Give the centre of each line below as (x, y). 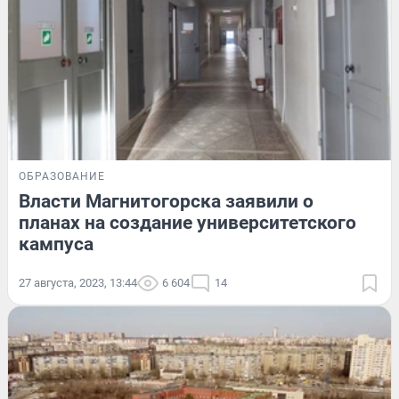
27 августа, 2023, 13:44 (78, 282)
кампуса (56, 244)
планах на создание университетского (187, 222)
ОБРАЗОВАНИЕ (62, 176)
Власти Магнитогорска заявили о (166, 201)
